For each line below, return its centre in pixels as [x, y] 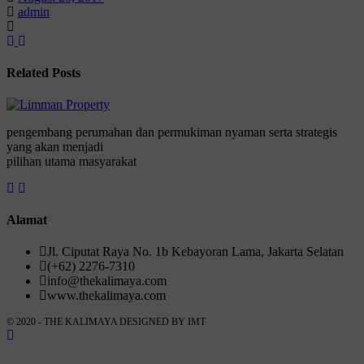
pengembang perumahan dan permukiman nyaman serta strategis [172, 132]
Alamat [27, 219]
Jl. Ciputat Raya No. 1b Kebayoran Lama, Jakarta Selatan [195, 251]
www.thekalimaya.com [106, 295]
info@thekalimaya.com [107, 280]
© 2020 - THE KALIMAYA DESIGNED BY [97, 321]
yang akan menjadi [55, 147]
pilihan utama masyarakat [71, 162]
